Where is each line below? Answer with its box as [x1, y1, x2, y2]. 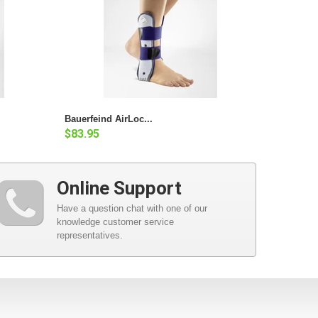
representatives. [56, 229, 123, 241]
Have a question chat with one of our [56, 202, 207, 214]
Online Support [56, 177, 182, 199]
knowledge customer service [56, 216, 174, 227]
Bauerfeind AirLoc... [65, 113, 153, 124]
